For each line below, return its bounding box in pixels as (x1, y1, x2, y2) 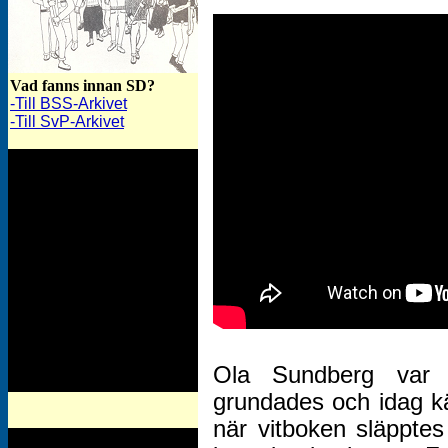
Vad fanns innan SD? (10, 77, 155, 94)
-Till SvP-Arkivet (10, 113, 124, 130)
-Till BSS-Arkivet (10, 95, 127, 112)
